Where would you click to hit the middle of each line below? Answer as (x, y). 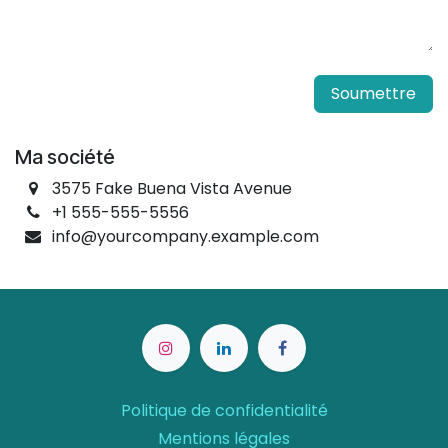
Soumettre (373, 93)
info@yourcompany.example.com (185, 236)
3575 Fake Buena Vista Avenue (171, 188)
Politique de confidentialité (224, 411)
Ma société (65, 156)
